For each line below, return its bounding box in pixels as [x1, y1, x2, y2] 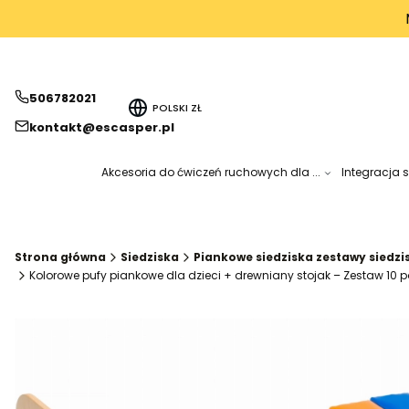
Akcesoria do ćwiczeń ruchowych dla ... [100, 164, 320, 181]
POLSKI [152, 100, 192, 115]
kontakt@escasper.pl [29, 118, 174, 136]
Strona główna [15, 249, 106, 266]
